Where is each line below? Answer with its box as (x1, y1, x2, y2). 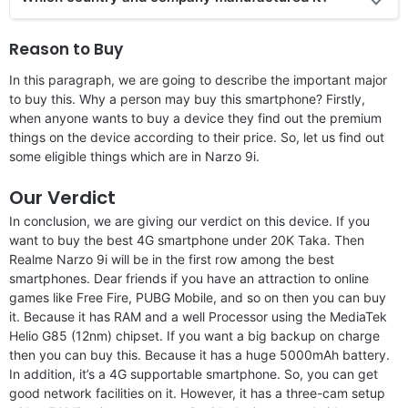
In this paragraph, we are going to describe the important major (9, 71, 387, 87)
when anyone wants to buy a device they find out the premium (9, 109, 382, 126)
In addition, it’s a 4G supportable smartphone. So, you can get (9, 365, 378, 382)
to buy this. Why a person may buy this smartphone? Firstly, (9, 90, 365, 107)
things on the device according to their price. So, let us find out (9, 128, 384, 145)
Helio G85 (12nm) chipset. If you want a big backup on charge (9, 327, 380, 343)
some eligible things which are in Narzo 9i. (9, 148, 260, 164)
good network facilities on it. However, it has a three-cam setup (9, 384, 385, 401)
